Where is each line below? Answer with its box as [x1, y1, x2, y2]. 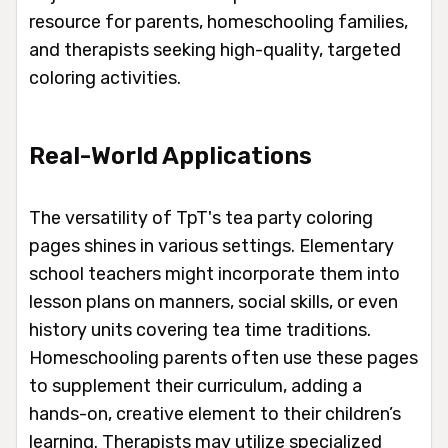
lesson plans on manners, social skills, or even [29, 290, 398, 313]
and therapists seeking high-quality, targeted [29, 38, 401, 61]
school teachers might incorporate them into [29, 262, 400, 285]
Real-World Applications [29, 141, 312, 170]
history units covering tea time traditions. [29, 318, 371, 341]
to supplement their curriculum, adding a [29, 374, 362, 397]
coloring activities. [29, 66, 181, 89]
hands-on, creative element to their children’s [29, 402, 401, 425]
